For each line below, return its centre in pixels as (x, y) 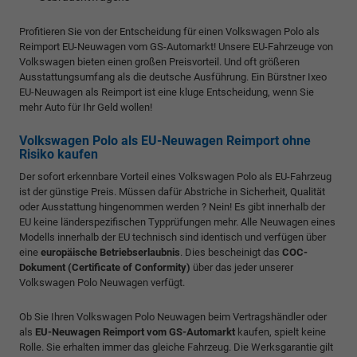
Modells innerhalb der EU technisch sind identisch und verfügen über (173, 237)
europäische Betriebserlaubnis (110, 252)
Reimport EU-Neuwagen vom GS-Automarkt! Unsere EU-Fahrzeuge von (176, 46)
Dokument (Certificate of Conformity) (105, 267)
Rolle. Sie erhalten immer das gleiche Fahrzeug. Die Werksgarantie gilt (176, 347)
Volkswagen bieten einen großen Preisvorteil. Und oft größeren (159, 61)
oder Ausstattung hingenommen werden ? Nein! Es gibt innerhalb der (172, 206)
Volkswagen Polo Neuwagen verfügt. (102, 282)
